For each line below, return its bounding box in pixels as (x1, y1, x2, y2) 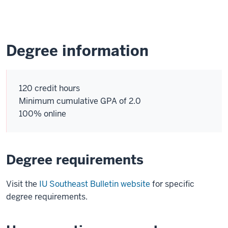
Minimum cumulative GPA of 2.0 (19, 96, 141, 106)
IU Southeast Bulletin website (39, 179, 150, 189)
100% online (19, 108, 66, 119)
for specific (150, 179, 194, 189)
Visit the (6, 179, 39, 189)
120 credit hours (19, 83, 80, 94)
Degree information (6, 41, 149, 61)
